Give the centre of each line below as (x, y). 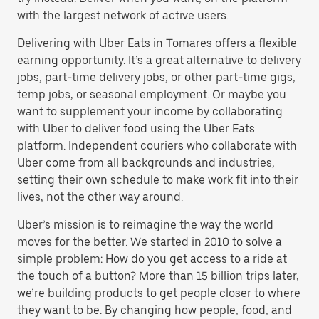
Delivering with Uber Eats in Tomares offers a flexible (157, 43)
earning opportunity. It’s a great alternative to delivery (159, 60)
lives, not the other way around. (100, 197)
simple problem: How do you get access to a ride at (152, 259)
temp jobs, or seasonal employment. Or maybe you (152, 94)
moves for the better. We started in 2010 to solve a (150, 242)
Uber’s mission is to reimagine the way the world (145, 225)
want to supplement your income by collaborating (150, 111)
